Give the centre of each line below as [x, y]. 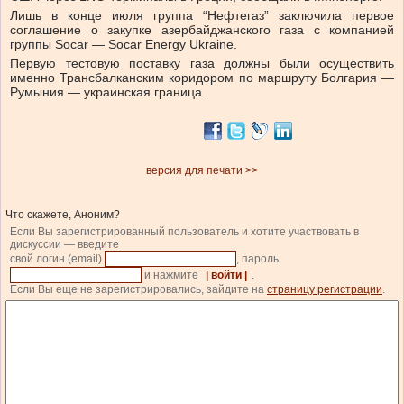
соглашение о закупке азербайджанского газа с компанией [202, 30]
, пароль [259, 259]
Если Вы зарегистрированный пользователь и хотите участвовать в [184, 232]
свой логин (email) [57, 259]
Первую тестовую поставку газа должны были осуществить [202, 64]
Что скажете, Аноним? [63, 215]
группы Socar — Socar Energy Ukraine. [124, 45]
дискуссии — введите [64, 245]
